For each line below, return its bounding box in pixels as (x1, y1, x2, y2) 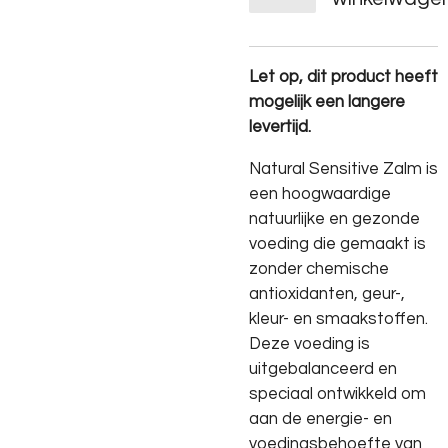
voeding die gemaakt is (249, 234, 426, 252)
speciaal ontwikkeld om (249, 384, 426, 402)
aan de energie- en (249, 409, 392, 427)
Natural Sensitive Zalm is (249, 159, 438, 177)
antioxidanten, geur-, (249, 284, 405, 302)
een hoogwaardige (249, 184, 391, 202)
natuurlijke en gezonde (249, 209, 420, 227)
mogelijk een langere (249, 93, 405, 111)
